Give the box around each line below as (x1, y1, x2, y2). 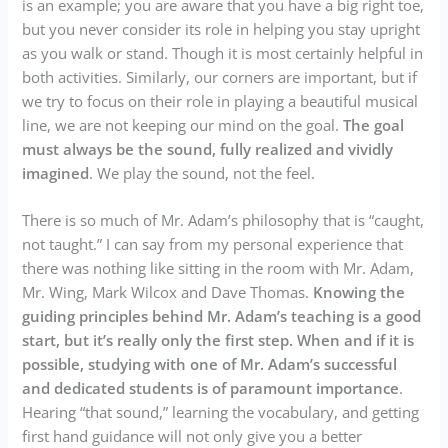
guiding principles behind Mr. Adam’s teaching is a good (22, 306, 422, 327)
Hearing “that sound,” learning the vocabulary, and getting (22, 402, 420, 423)
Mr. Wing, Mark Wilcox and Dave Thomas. (22, 282, 314, 303)
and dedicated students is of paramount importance (22, 378, 400, 399)
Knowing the (313, 282, 406, 303)
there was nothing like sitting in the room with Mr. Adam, (22, 258, 415, 279)
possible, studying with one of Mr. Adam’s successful (22, 354, 398, 375)
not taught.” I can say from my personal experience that (22, 234, 404, 255)
